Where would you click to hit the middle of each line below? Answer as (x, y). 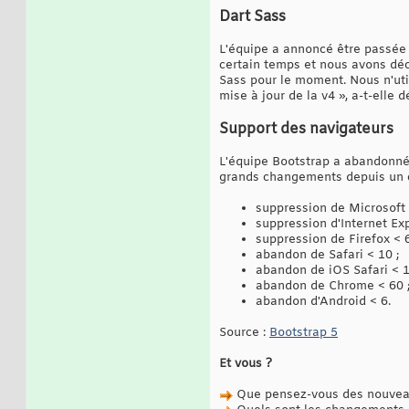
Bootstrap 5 (304, 332)
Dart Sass (252, 16)
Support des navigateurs (306, 129)
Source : (244, 332)
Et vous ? (246, 363)
